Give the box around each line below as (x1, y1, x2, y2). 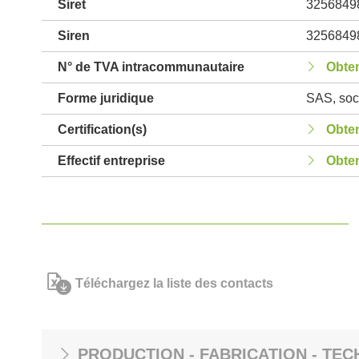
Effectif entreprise (58, 154, 165, 167)
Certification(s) (58, 123, 147, 136)
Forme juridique (58, 91, 154, 105)
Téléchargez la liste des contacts (75, 276, 273, 290)
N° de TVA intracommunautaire (58, 60, 244, 74)
